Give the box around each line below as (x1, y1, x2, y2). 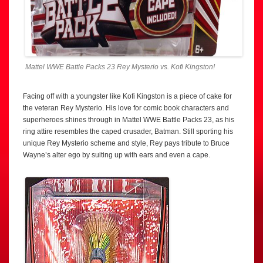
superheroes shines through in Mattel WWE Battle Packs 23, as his (23, 115, 234, 124)
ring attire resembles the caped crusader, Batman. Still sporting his (23, 127, 233, 136)
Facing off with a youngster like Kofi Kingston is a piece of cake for (23, 92, 232, 100)
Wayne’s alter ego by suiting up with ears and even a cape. (23, 150, 210, 159)
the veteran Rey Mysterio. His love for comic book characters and (23, 103, 229, 112)
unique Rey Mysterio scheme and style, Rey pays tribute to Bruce (23, 139, 230, 147)
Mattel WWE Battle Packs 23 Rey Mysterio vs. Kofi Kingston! (25, 62, 215, 71)
